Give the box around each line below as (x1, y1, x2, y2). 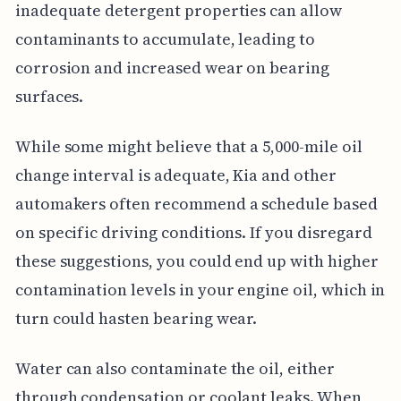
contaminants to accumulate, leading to (14, 27, 315, 50)
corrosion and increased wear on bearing (14, 55, 329, 79)
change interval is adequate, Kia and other (14, 163, 337, 186)
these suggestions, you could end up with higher (14, 249, 379, 272)
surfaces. (14, 84, 84, 107)
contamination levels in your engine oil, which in (14, 277, 386, 301)
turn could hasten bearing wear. (14, 306, 258, 329)
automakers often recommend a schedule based (14, 192, 378, 215)
